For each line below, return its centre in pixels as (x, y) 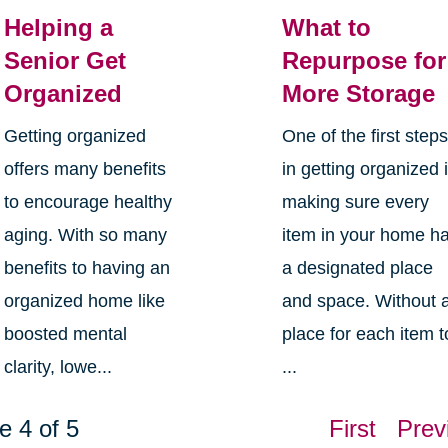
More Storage (359, 94)
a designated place (358, 268)
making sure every (356, 202)
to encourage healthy (87, 202)
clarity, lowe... (57, 367)
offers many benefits (84, 169)
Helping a (58, 28)
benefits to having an (86, 268)
